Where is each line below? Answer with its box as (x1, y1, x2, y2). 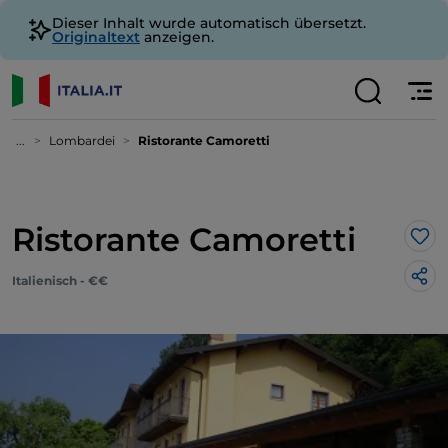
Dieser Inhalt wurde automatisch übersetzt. (52, 14, 366, 32)
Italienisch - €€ (12, 273, 108, 288)
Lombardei (49, 133, 115, 148)
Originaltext (52, 28, 140, 46)
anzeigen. (140, 28, 214, 46)
